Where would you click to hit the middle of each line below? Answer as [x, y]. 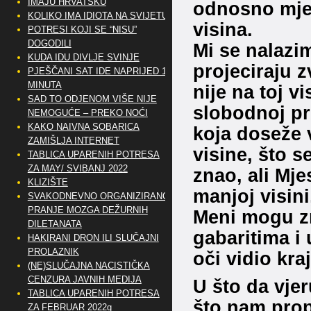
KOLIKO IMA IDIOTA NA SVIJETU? [100, 16]
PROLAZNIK [53, 252]
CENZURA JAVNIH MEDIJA [84, 279]
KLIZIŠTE [48, 182]
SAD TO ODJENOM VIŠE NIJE [92, 99]
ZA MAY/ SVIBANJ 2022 [77, 168]
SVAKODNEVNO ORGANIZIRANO [98, 196]
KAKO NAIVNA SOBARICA [83, 127]
